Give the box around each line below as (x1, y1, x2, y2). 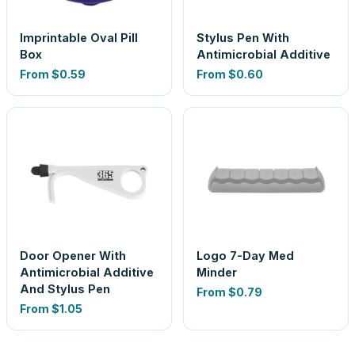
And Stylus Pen (20, 282, 110, 296)
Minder (197, 265, 237, 279)
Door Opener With (20, 249, 126, 262)
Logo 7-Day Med (197, 249, 294, 262)
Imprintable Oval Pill (20, 31, 138, 44)
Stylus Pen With (197, 31, 289, 44)
